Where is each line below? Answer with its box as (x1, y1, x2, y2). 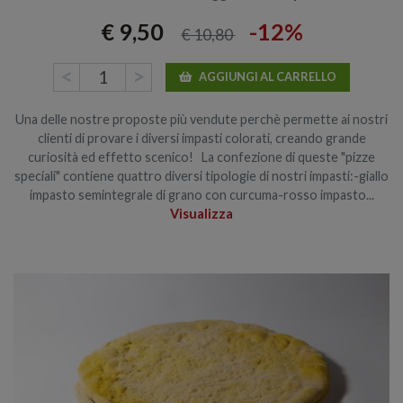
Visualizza (170, 205, 233, 221)
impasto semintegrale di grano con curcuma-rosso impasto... (29, 186, 374, 202)
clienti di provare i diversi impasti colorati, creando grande (37, 130, 366, 146)
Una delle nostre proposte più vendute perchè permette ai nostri (15, 111, 388, 127)
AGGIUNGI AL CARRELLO (199, 69, 336, 85)
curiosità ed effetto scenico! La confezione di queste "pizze (28, 148, 375, 165)
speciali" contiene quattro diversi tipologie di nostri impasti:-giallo (14, 167, 389, 184)
